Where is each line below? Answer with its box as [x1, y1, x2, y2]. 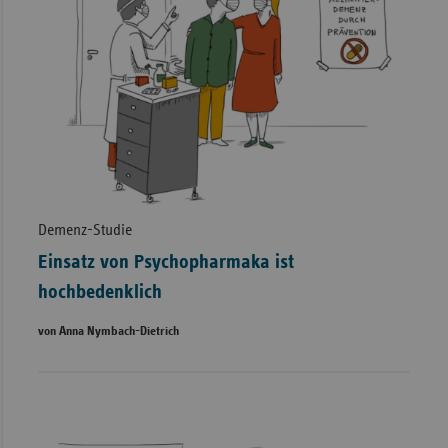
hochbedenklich [37, 281, 162, 302]
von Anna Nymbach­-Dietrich [37, 324, 179, 338]
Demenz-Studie [37, 221, 132, 238]
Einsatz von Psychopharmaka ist [37, 251, 294, 272]
